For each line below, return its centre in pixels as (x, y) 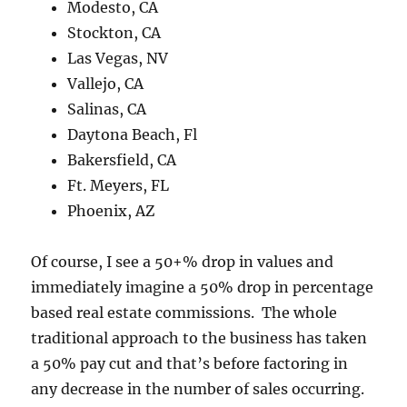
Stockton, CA (114, 33)
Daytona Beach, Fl (133, 135)
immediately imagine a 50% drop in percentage (203, 288)
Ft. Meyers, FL (119, 186)
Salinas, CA (107, 109)
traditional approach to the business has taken (199, 338)
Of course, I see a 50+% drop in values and (183, 262)
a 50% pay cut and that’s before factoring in (190, 364)
